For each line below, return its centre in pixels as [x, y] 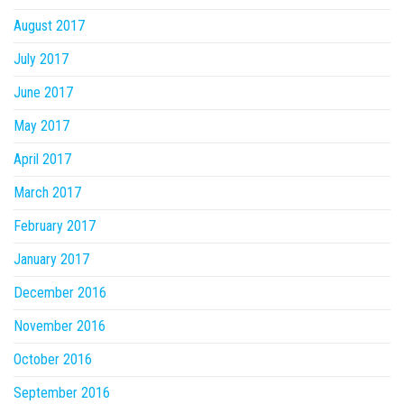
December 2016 [60, 293]
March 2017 [47, 193]
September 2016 [62, 393]
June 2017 [43, 92]
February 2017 [55, 226]
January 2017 [51, 259]
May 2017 [41, 126]
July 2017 [41, 59]
